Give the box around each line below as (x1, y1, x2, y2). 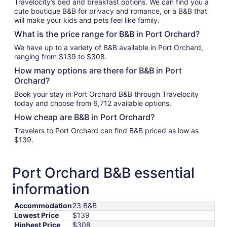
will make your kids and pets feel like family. (14, 15, 160, 24)
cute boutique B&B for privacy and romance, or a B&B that (14, 6, 207, 15)
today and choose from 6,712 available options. (14, 98, 171, 107)
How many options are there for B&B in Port (14, 65, 182, 75)
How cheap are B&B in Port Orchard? (14, 111, 155, 122)
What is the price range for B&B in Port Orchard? (14, 28, 200, 39)
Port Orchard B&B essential (12, 164, 195, 181)
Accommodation (14, 201, 72, 210)
